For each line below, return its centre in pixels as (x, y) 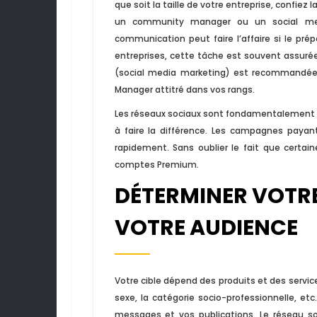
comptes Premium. (156, 164)
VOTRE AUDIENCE (206, 227)
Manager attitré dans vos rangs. (184, 89)
